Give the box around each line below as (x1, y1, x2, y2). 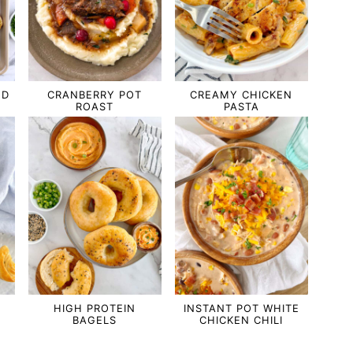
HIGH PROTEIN (54, 301, 136, 314)
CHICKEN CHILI (199, 313, 284, 326)
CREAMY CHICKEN (190, 88, 293, 102)
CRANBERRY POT (47, 88, 143, 102)
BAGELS (72, 313, 117, 326)
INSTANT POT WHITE (183, 301, 299, 314)
